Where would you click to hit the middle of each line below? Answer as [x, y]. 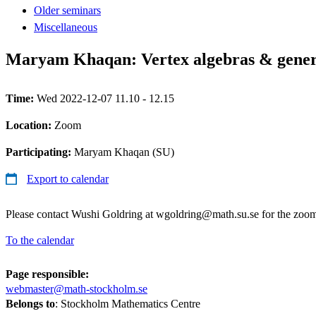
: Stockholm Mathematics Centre [128, 303]
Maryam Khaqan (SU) [124, 152]
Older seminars [67, 10]
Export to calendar [68, 178]
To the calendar [40, 240]
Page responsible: [47, 274]
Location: [30, 125]
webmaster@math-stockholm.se [77, 288]
